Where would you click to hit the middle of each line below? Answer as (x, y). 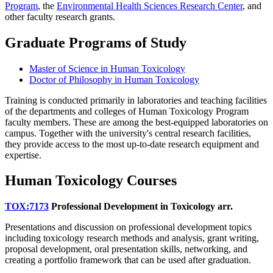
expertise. (23, 155)
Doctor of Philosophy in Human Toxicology (114, 79)
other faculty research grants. (60, 16)
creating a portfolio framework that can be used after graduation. (128, 260)
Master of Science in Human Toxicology (107, 68)
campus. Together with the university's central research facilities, (128, 133)
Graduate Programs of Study (96, 42)
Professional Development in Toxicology (133, 207)
